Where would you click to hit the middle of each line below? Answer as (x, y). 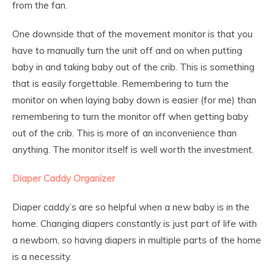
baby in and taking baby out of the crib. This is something (133, 67)
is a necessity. (42, 256)
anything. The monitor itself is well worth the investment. (133, 149)
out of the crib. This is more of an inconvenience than (124, 133)
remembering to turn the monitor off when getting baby (130, 116)
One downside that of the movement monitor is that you (132, 34)
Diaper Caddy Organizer (64, 178)
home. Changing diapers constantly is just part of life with (135, 223)
